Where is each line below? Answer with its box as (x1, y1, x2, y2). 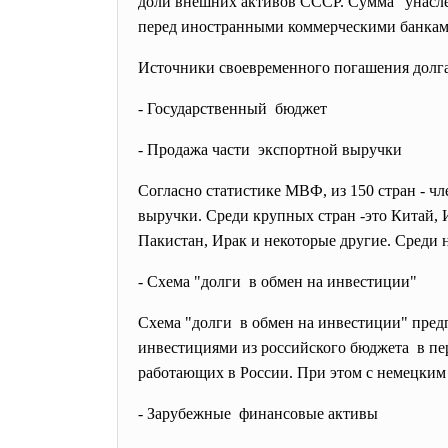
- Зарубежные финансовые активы (138, 405, 378, 422)
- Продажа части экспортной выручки (138, 141, 402, 158)
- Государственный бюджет (138, 100, 331, 117)
